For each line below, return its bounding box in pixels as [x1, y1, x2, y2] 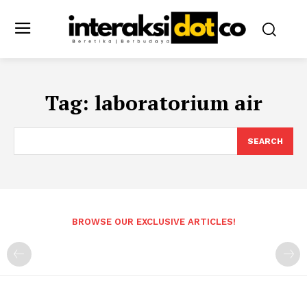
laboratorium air [94, 88, 262, 116]
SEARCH [247, 136, 283, 146]
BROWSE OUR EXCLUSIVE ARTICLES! [71, 216, 236, 227]
